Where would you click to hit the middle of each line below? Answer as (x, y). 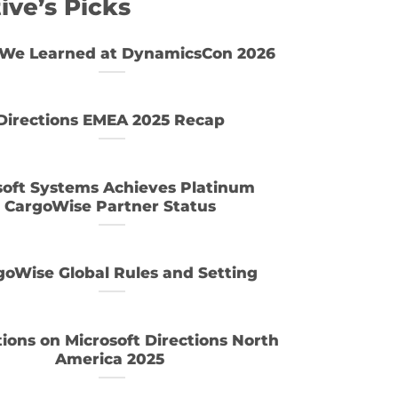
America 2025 (112, 358)
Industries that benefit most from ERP (174, 373)
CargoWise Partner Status (112, 206)
